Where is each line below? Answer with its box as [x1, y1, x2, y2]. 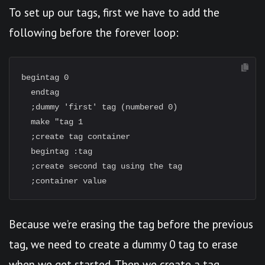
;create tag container [21, 132, 130, 141]
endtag [21, 88, 59, 97]
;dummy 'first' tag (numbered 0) [21, 102, 177, 112]
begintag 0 [21, 73, 69, 82]
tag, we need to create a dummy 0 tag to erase [9, 237, 238, 251]
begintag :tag [21, 147, 92, 156]
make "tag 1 [21, 117, 83, 127]
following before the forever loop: [9, 25, 179, 40]
